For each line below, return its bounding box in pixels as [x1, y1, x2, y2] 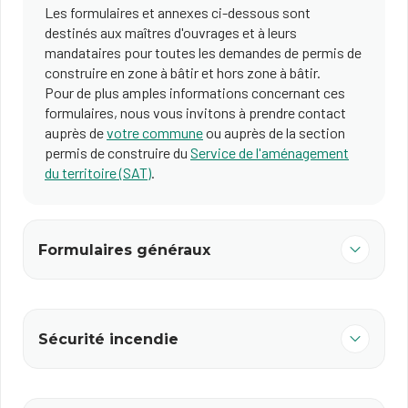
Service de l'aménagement [190, 144, 349, 161]
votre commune [107, 124, 203, 141]
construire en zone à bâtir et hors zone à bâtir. [45, 64, 321, 81]
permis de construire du [45, 144, 190, 161]
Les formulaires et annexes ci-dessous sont [45, 4, 311, 21]
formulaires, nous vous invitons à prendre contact [45, 104, 346, 121]
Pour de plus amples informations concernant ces [45, 84, 345, 101]
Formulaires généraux [38, 240, 210, 259]
